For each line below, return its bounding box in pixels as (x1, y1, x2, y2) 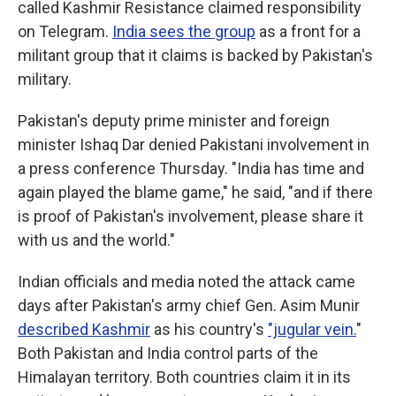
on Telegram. (18, 22, 112, 41)
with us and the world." (18, 231, 175, 249)
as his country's (150, 320, 268, 339)
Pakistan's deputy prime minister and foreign (18, 111, 330, 130)
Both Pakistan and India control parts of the (18, 344, 318, 362)
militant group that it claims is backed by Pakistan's (18, 46, 373, 65)
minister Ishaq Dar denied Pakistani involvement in (18, 135, 369, 154)
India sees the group (112, 22, 255, 41)
